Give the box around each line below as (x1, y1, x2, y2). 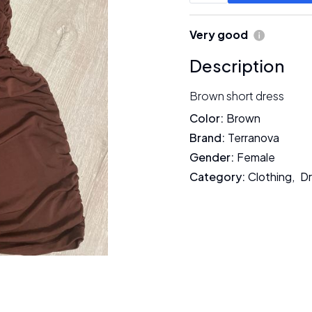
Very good (189, 27, 248, 42)
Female (237, 150, 275, 164)
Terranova (228, 130, 279, 145)
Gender (189, 150, 231, 164)
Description (189, 55, 284, 76)
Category (189, 169, 242, 184)
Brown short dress (189, 88, 284, 103)
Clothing (248, 169, 292, 184)
